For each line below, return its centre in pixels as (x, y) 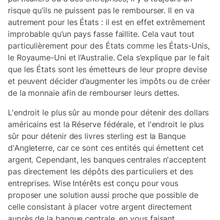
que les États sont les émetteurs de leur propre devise (108, 69)
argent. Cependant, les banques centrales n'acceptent (107, 160)
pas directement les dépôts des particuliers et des (100, 171)
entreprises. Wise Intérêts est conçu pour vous (93, 183)
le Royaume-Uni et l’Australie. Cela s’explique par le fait (109, 57)
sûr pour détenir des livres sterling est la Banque (97, 136)
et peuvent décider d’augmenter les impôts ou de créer (109, 81)
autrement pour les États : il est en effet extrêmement (107, 22)
